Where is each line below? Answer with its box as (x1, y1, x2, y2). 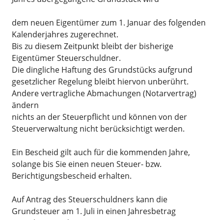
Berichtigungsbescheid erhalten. (12, 170, 132, 181)
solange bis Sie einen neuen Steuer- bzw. (12, 159, 162, 169)
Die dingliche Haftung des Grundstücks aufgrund (12, 64, 192, 75)
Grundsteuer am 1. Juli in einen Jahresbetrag (12, 206, 176, 217)
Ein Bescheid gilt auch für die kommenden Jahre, (12, 147, 190, 158)
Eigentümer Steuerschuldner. (12, 53, 121, 63)
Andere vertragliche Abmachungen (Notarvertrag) (12, 88, 196, 99)
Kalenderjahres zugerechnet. (12, 29, 118, 40)
